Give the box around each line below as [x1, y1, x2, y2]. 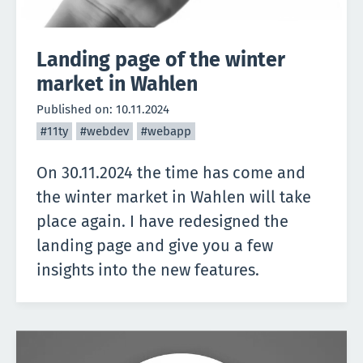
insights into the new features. [36, 260, 259, 280]
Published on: [36, 102, 116, 117]
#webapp [141, 124, 191, 139]
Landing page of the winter [36, 48, 285, 72]
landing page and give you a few [36, 236, 273, 255]
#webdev [80, 124, 129, 139]
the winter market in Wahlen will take [36, 187, 311, 207]
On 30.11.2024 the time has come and [36, 163, 305, 182]
